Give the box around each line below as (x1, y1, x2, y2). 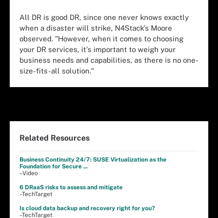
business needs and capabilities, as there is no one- (19, 55, 199, 64)
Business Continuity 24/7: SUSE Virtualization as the (19, 156, 166, 163)
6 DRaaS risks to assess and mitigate (19, 184, 123, 191)
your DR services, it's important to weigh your (19, 45, 176, 54)
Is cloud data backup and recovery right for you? (19, 205, 155, 212)
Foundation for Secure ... (19, 163, 88, 170)
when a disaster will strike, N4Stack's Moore (19, 23, 172, 32)
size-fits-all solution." (19, 66, 94, 75)
